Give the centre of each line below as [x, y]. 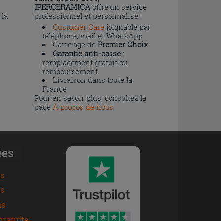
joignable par [127, 26]
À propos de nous [83, 106]
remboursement [70, 71]
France [54, 89]
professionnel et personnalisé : [88, 16]
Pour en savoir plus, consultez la [90, 97]
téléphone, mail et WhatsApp [92, 35]
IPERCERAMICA [62, 7]
